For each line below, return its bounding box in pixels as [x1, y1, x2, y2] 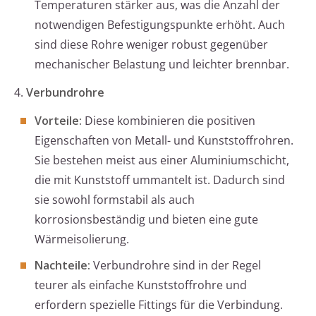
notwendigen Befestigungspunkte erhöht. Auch [35, 17, 285, 33]
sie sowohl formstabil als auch [35, 192, 195, 208]
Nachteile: [35, 257, 90, 274]
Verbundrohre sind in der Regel [90, 257, 261, 274]
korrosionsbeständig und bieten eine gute [35, 212, 258, 228]
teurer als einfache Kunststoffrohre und [35, 277, 247, 293]
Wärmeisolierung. [35, 231, 129, 248]
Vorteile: [35, 113, 82, 129]
